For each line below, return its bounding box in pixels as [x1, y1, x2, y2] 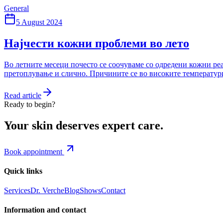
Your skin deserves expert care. [4, 118, 163, 132]
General [4, 4, 29, 12]
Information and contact [4, 206, 86, 215]
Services [4, 186, 30, 195]
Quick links [4, 166, 42, 175]
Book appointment [4, 147, 62, 156]
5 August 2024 [16, 18, 62, 26]
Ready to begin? [4, 100, 55, 109]
